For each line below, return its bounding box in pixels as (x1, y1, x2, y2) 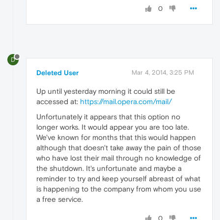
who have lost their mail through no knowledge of (36, 154, 201, 163)
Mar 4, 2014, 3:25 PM (132, 69, 194, 77)
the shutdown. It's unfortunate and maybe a (36, 164, 182, 173)
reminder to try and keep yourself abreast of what (36, 174, 200, 183)
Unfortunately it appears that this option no (36, 112, 180, 121)
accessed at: (36, 97, 80, 106)
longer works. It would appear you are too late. (36, 123, 189, 132)
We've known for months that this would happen (36, 133, 196, 142)
